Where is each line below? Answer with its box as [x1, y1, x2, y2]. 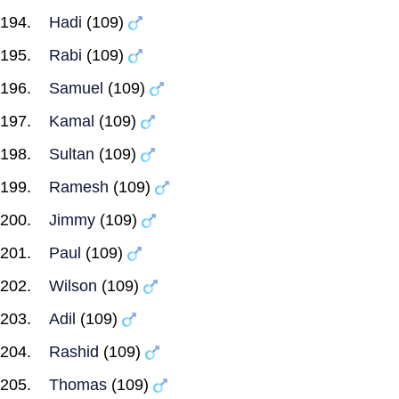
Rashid [49, 343, 99, 361]
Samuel [49, 79, 103, 97]
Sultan [49, 145, 94, 163]
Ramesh [49, 178, 109, 196]
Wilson [49, 277, 97, 295]
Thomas [49, 376, 107, 394]
